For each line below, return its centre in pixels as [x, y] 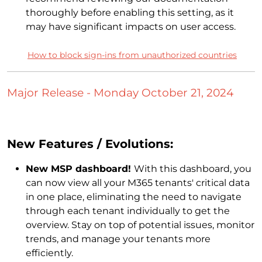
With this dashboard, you [193, 169]
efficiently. [49, 253]
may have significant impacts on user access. [131, 26]
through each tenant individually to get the [128, 211]
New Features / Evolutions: [90, 144]
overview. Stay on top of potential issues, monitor [140, 225]
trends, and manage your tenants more [118, 239]
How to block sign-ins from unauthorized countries [132, 55]
